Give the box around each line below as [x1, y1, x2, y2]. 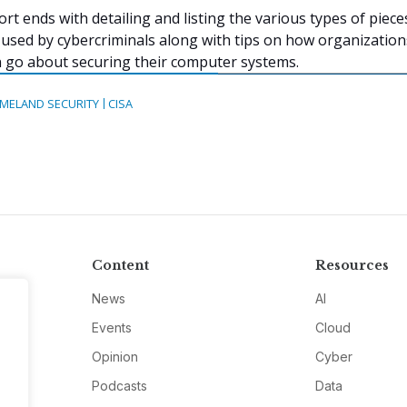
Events [91, 320, 132, 336]
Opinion [91, 349, 138, 365]
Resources [315, 257, 390, 274]
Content [91, 257, 149, 274]
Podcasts [91, 378, 147, 394]
